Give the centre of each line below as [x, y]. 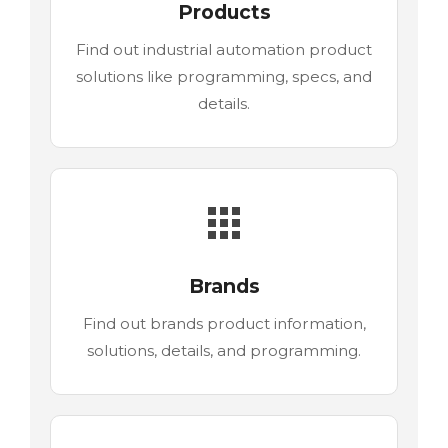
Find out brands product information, [224, 323]
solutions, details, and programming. [224, 350]
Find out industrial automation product [224, 49]
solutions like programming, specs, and [224, 76]
